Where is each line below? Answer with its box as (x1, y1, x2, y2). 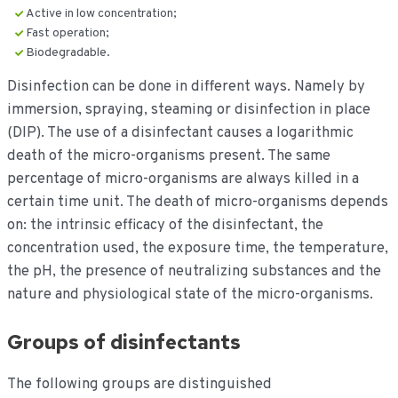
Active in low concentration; (25, 6, 177, 22)
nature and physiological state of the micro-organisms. (6, 285, 373, 305)
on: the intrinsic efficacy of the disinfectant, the (6, 216, 323, 235)
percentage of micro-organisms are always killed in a (6, 170, 359, 189)
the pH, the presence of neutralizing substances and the (6, 262, 381, 282)
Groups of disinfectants (6, 329, 241, 355)
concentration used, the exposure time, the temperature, (6, 239, 388, 259)
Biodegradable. (25, 45, 110, 61)
